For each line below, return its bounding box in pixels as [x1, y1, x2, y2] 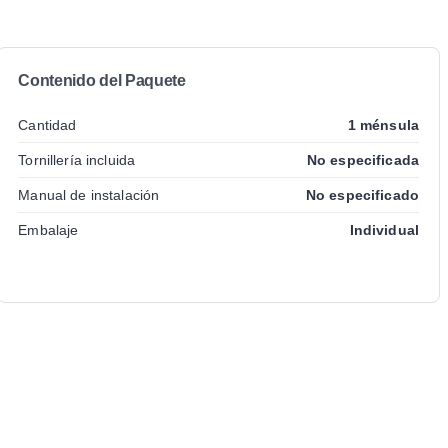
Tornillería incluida [18, 151, 136, 168]
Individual [349, 221, 420, 238]
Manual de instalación [18, 186, 160, 203]
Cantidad [18, 116, 77, 133]
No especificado [305, 186, 420, 203]
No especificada [306, 151, 420, 168]
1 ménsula [347, 116, 420, 133]
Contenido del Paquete [18, 71, 186, 89]
